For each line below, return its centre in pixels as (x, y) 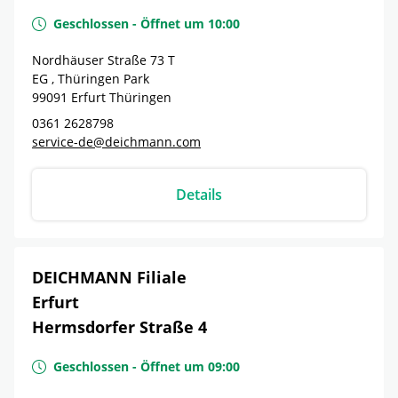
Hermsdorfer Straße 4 (119, 327)
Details (199, 195)
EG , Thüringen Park (91, 79)
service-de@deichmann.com (116, 142)
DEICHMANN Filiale (109, 277)
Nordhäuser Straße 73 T (103, 60)
